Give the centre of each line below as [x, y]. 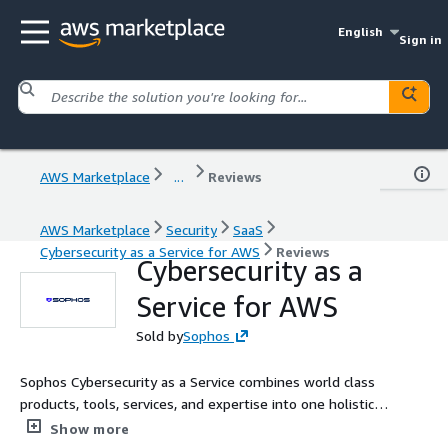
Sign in [420, 39]
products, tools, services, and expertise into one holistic [197, 403]
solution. [47, 425]
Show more [90, 428]
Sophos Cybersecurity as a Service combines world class [197, 381]
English [361, 31]
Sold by [159, 335]
